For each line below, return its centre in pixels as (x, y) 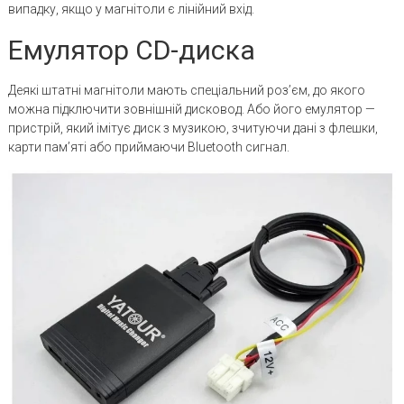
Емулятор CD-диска (131, 50)
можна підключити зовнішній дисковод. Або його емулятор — (191, 109)
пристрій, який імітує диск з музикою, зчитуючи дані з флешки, (193, 128)
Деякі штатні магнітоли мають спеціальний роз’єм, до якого (186, 90)
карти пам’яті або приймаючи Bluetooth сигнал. (148, 147)
